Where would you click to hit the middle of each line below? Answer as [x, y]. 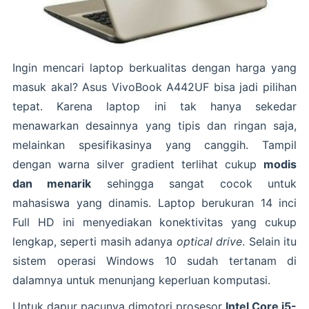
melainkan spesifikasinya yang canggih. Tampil [154, 145]
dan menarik [52, 184]
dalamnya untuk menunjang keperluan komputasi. [141, 280]
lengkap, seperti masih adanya [94, 242]
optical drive [209, 242]
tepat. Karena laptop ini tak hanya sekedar [154, 107]
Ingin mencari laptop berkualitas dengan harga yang [154, 68]
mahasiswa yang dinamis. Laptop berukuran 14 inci [154, 203]
